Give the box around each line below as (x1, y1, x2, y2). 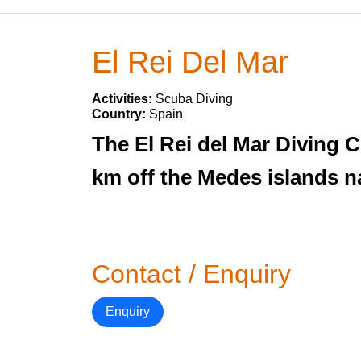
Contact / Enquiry (92, 259, 291, 288)
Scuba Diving (156, 92, 233, 106)
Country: (92, 107, 149, 121)
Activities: (92, 92, 156, 106)
